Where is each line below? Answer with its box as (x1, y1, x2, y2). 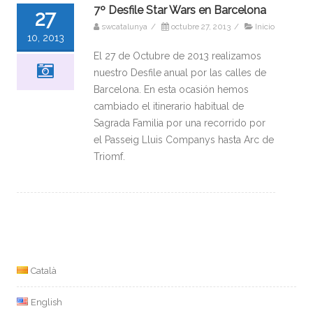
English (30, 296, 62, 307)
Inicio (255, 21, 275, 31)
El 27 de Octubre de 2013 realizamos (94, 50, 261, 61)
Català (30, 265, 57, 276)
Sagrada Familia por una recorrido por (94, 117, 265, 129)
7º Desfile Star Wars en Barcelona (94, 3, 266, 17)
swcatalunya (101, 21, 147, 31)
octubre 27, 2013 (171, 21, 231, 31)
